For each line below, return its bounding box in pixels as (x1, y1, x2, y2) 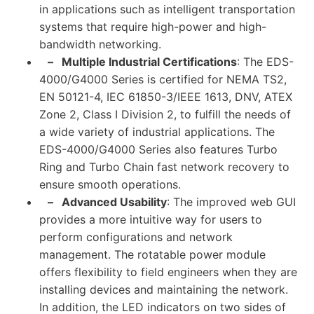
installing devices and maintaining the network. (39, 282, 288, 296)
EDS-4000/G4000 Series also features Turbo (39, 142, 278, 156)
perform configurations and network (39, 229, 233, 244)
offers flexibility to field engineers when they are (39, 264, 297, 279)
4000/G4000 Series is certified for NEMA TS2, (39, 71, 287, 86)
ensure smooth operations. (39, 177, 181, 191)
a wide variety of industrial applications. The (39, 124, 275, 139)
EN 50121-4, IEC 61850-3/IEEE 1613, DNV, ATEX (39, 89, 292, 104)
